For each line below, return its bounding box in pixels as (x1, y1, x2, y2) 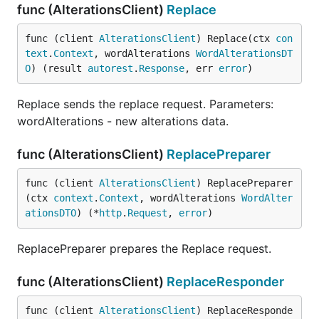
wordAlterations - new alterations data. (17, 114, 229, 128)
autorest (88, 63, 133, 74)
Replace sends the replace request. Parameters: (17, 97, 273, 111)
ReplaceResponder (167, 274, 284, 289)
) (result (31, 63, 88, 74)
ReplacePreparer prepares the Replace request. (17, 241, 271, 256)
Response (139, 63, 184, 74)
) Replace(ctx (196, 33, 276, 44)
